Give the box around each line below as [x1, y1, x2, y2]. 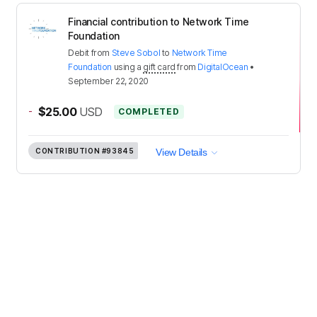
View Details [156, 146, 207, 158]
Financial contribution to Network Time [68, 15, 249, 28]
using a [113, 61, 144, 72]
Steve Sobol [111, 47, 161, 58]
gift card [143, 61, 175, 72]
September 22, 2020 [68, 75, 149, 86]
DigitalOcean [197, 61, 248, 72]
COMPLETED [118, 105, 180, 117]
